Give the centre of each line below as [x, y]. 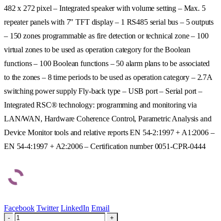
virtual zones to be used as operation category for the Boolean [97, 49]
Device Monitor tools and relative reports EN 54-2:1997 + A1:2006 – [109, 132]
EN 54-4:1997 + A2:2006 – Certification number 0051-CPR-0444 [105, 146]
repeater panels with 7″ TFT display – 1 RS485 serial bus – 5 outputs [109, 22]
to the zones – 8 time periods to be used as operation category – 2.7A [108, 77]
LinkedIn [75, 208]
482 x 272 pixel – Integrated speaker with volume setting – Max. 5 [105, 8]
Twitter [48, 208]
